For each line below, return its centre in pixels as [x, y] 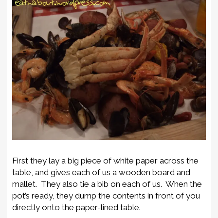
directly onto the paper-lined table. [76, 207]
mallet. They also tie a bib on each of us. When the [107, 184]
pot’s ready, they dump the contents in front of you [106, 195]
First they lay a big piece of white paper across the [105, 160]
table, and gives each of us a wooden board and [101, 172]
